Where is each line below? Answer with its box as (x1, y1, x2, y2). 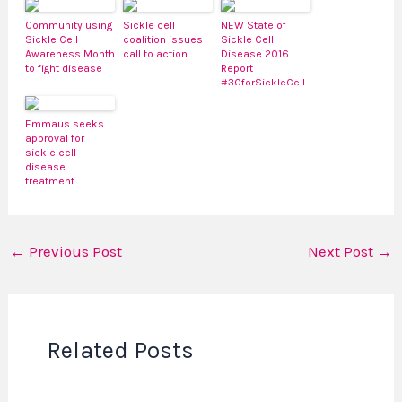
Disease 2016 (221, 47, 290, 60)
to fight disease (25, 61, 103, 74)
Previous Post (25, 241, 123, 260)
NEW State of (221, 18, 287, 31)
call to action (123, 47, 188, 60)
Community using (25, 18, 113, 31)
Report (221, 61, 254, 74)
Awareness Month (25, 47, 116, 60)
